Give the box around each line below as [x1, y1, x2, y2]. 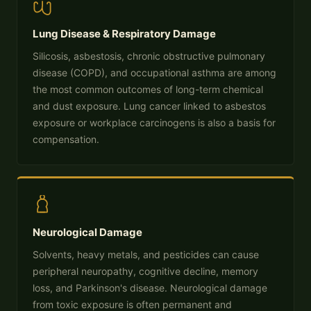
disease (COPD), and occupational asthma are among [33, 67, 276, 78]
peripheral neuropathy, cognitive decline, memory [33, 265, 258, 277]
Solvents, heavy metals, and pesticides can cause [33, 249, 259, 260]
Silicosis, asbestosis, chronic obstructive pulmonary [33, 50, 265, 62]
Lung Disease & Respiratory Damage [33, 27, 216, 40]
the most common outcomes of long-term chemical [33, 83, 263, 95]
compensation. [33, 133, 99, 145]
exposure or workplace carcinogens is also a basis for [33, 117, 276, 128]
